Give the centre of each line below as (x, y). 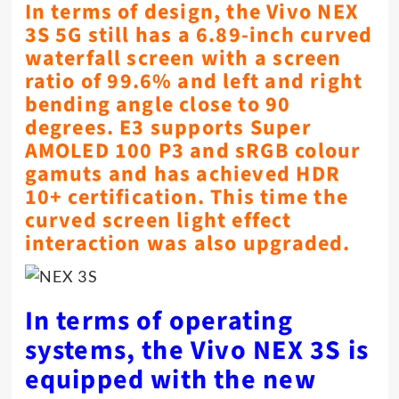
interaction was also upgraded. (187, 243)
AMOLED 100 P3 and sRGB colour (193, 151)
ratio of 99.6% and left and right (194, 81)
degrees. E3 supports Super (168, 127)
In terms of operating (159, 321)
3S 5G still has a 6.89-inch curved (199, 35)
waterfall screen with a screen (183, 58)
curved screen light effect (158, 220)
